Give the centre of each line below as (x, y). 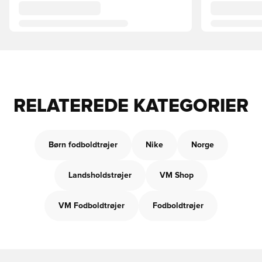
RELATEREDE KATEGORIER (131, 106)
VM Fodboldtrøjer (92, 206)
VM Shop (177, 175)
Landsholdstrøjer (100, 175)
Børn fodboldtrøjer (83, 145)
